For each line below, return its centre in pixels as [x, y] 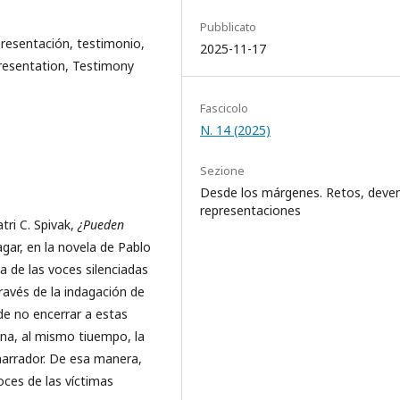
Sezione [222, 170]
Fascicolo [224, 108]
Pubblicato [228, 26]
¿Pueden [101, 224]
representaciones [250, 210]
